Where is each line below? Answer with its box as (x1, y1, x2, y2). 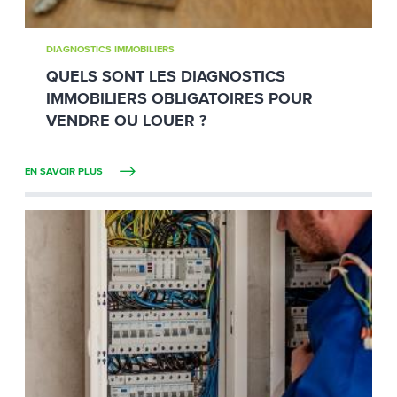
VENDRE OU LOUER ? (46, 113, 206, 129)
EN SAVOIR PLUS (25, 166, 105, 176)
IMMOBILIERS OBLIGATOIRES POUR (46, 90, 313, 107)
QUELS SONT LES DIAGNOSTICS (46, 68, 285, 85)
